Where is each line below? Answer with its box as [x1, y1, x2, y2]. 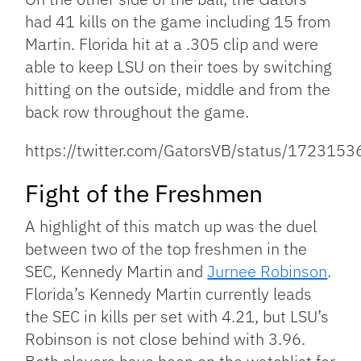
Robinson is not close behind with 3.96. [25, 327, 306, 350]
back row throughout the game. [25, 100, 250, 122]
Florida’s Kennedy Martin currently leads [25, 282, 313, 305]
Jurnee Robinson [207, 259, 328, 282]
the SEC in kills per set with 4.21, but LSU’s [25, 305, 330, 327]
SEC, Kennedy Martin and [25, 259, 208, 282]
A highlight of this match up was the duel [25, 214, 317, 237]
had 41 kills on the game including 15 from [25, 10, 332, 32]
